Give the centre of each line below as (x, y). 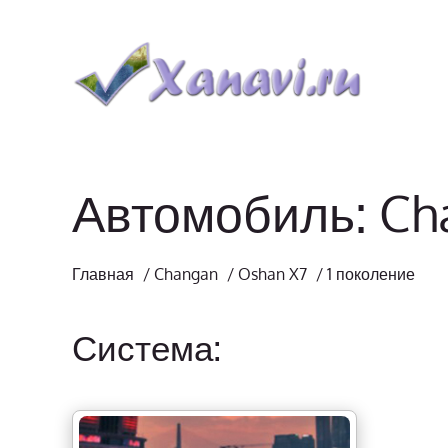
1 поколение (371, 274)
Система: (146, 347)
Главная (103, 274)
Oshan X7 (272, 274)
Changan (186, 274)
